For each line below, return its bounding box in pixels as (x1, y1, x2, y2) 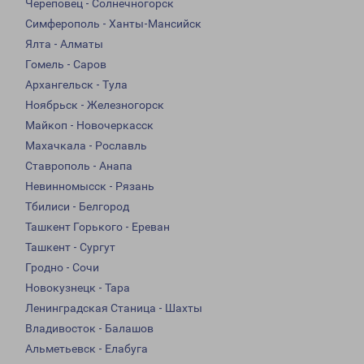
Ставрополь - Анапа (25, 159, 132, 173)
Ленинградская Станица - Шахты (25, 301, 202, 315)
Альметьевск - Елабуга (25, 342, 148, 356)
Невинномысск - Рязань (25, 180, 154, 193)
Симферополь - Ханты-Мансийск (25, 17, 201, 31)
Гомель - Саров (25, 58, 106, 71)
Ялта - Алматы (25, 37, 103, 51)
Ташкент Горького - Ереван (25, 220, 170, 234)
